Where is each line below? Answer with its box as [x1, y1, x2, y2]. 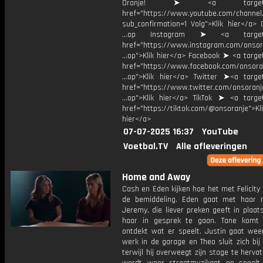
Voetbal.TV [123, 140, 168, 153]
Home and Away [122, 171, 190, 184]
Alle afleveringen [176, 140, 247, 153]
